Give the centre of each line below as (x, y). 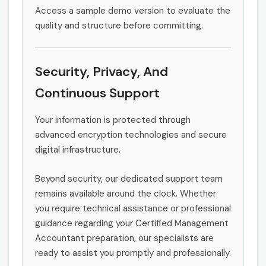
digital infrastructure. (78, 149)
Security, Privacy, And (102, 71)
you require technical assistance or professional (133, 208)
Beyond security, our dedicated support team (129, 178)
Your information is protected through (113, 120)
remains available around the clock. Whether (126, 193)
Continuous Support (97, 93)
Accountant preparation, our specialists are (124, 238)
